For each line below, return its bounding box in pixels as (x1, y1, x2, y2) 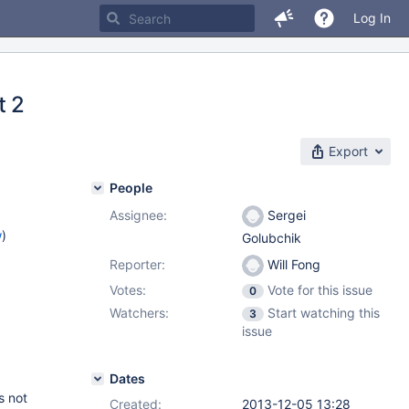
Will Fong (264, 257, 320, 272)
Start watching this (267, 305, 380, 320)
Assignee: (110, 207, 167, 223)
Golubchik (242, 230, 301, 246)
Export (329, 143, 368, 159)
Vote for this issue (267, 282, 372, 298)
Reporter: (110, 257, 165, 272)
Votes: (110, 282, 146, 298)
